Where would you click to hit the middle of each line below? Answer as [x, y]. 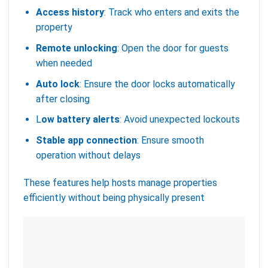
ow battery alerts [80, 120]
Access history [70, 13]
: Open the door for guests [173, 48]
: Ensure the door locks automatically [157, 84]
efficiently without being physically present [114, 197]
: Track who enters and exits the [171, 13]
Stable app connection [86, 140]
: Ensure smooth [170, 140]
